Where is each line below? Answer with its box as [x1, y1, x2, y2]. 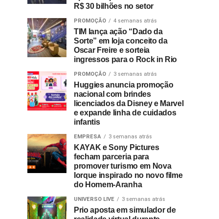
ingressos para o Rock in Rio [74, 55, 177, 64]
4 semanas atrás [113, 18, 157, 24]
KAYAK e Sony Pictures [74, 143, 159, 152]
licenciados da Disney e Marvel [74, 99, 184, 108]
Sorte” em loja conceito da [74, 37, 168, 45]
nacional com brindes [74, 90, 151, 98]
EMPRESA [74, 133, 101, 140]
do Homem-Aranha [74, 180, 142, 189]
